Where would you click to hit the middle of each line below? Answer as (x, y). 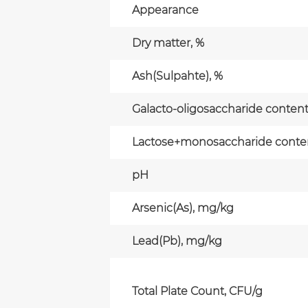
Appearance (165, 10)
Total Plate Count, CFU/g (197, 291)
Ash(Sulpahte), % (177, 76)
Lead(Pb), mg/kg (177, 241)
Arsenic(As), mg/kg (183, 208)
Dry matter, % (168, 43)
